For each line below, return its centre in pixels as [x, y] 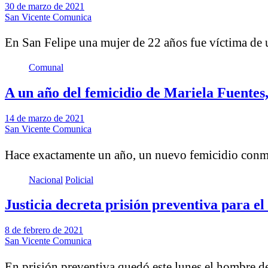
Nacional [46, 179]
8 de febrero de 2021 [44, 230]
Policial [79, 179]
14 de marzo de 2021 [45, 118]
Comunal [46, 68]
